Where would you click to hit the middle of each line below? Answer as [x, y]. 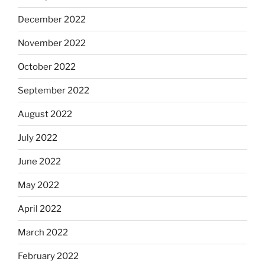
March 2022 [43, 232]
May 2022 [38, 185]
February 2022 [48, 256]
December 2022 [52, 19]
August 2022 [45, 114]
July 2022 [38, 138]
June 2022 [39, 161]
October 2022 [47, 67]
